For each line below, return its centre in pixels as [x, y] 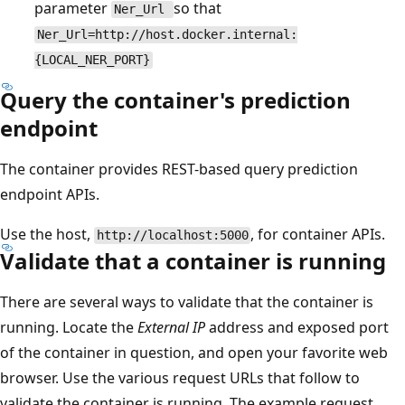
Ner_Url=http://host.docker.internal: [167, 35]
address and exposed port [297, 328]
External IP [171, 328]
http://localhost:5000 [172, 235]
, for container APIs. [318, 235]
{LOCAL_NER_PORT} [92, 60]
